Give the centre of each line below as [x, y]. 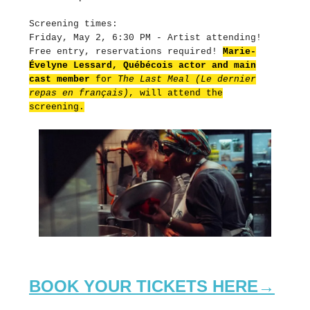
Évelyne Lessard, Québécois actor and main [143, 65]
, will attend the [176, 93]
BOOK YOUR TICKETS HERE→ [152, 286]
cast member [60, 79]
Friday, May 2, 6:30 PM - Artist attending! [145, 37]
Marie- [239, 51]
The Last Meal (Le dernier [187, 79]
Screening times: [73, 24]
